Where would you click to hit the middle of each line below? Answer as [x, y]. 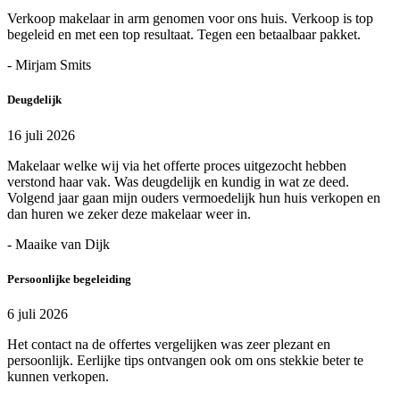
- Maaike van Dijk [58, 244]
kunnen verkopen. [58, 376]
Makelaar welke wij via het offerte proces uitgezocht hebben [177, 165]
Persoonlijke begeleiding [69, 279]
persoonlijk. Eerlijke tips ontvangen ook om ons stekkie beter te [185, 360]
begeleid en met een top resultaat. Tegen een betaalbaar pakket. [184, 35]
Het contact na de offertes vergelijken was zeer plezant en [169, 344]
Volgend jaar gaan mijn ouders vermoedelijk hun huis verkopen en [194, 197]
